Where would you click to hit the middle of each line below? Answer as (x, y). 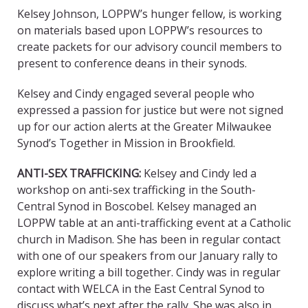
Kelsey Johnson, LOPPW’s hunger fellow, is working (150, 14)
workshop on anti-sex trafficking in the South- (136, 190)
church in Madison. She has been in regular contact (149, 240)
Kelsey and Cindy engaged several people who (136, 94)
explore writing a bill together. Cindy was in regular (149, 273)
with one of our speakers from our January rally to (147, 256)
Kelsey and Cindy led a (199, 174)
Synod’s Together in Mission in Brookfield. (126, 143)
